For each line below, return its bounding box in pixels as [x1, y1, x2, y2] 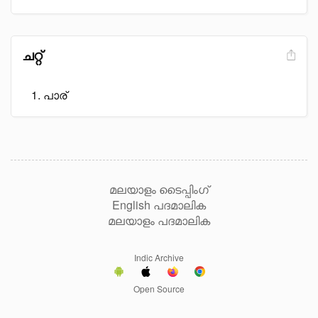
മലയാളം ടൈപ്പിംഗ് [109, 181, 209, 197]
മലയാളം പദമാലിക [108, 212, 210, 229]
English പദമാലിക [112, 197, 206, 213]
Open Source [133, 283, 185, 295]
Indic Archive [134, 251, 184, 263]
